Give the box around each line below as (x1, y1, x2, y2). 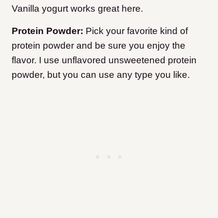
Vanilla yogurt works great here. (12, 3, 143, 14)
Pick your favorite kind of (86, 26, 188, 36)
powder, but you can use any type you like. (12, 70, 190, 80)
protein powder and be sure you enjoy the (12, 40, 185, 51)
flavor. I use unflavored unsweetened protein (12, 55, 197, 66)
